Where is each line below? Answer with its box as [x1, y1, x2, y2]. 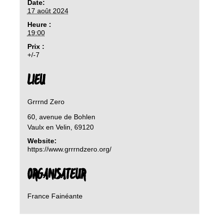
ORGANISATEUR [27, 166, 86, 184]
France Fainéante [27, 192, 83, 200]
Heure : [27, 21, 51, 29]
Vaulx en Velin [27, 123, 70, 131]
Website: [27, 137, 57, 145]
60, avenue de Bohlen [27, 113, 95, 121]
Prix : [27, 43, 44, 51]
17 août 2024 [27, 7, 68, 15]
